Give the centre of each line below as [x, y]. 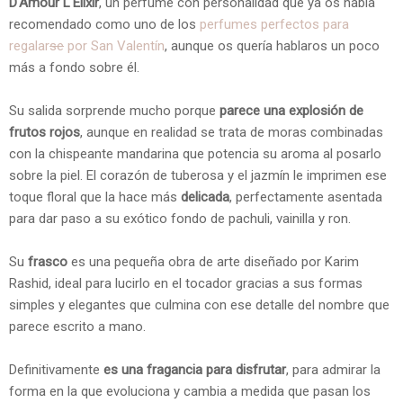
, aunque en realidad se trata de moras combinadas [232, 132]
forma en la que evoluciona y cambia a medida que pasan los [190, 391]
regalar [29, 45]
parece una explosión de [291, 110]
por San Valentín [114, 45]
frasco [48, 261]
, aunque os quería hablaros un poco [272, 45]
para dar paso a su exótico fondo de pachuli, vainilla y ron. [180, 218]
